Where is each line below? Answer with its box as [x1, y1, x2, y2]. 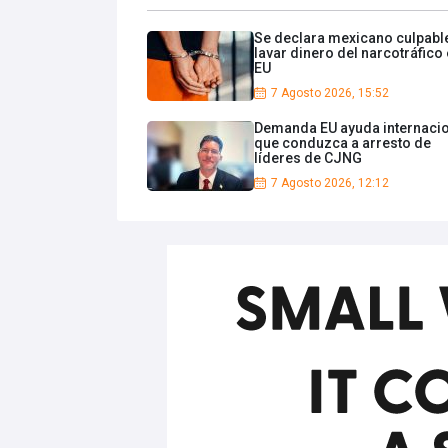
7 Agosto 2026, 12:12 [271, 175, 389, 190]
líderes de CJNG [254, 149, 362, 166]
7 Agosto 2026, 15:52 [271, 85, 389, 100]
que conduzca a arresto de [254, 134, 431, 151]
